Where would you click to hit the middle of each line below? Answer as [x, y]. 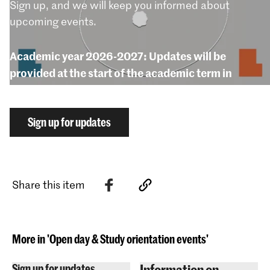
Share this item [49, 185]
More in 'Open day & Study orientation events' [110, 239]
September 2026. [55, 89]
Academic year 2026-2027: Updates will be [118, 55]
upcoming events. [53, 21]
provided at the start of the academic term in [121, 72]
